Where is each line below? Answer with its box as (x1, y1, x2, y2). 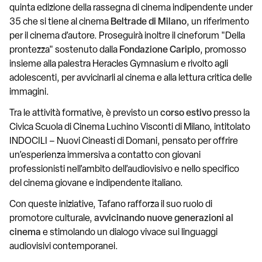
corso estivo (160, 109, 212, 118)
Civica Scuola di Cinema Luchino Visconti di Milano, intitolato (9, 123, 250, 132)
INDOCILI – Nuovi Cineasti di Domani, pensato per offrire (9, 137, 238, 146)
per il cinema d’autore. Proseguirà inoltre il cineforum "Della (9, 32, 245, 41)
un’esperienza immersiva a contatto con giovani (9, 151, 201, 160)
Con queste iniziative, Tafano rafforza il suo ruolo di (9, 200, 212, 209)
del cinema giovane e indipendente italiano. (9, 179, 185, 188)
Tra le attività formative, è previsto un (9, 109, 160, 118)
